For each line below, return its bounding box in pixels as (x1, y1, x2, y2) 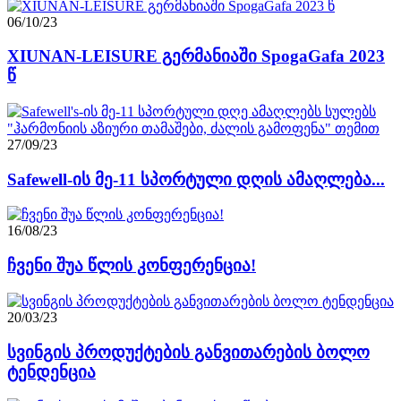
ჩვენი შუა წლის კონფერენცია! (7, 256, 256, 276)
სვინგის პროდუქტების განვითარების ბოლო (7, 342, 370, 362)
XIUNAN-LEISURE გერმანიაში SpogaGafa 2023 (7, 47, 385, 66)
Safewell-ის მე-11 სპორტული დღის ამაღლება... (7, 169, 385, 189)
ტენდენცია (7, 362, 96, 381)
